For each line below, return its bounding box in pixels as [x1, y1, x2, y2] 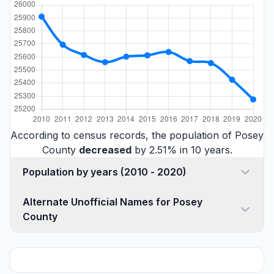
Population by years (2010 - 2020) [120, 165, 187, 178]
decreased [78, 143, 131, 156]
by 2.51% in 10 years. [131, 143, 232, 156]
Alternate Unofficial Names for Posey [23, 195, 202, 208]
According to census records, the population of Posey [10, 128, 264, 141]
